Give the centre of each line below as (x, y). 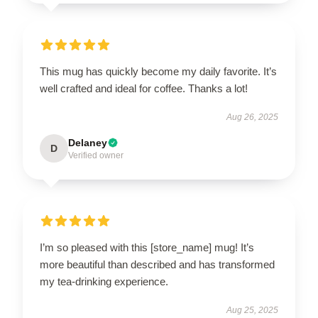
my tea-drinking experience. (104, 281)
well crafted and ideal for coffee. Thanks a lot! (144, 88)
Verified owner (96, 155)
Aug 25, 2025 (252, 310)
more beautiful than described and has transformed (157, 264)
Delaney (88, 143)
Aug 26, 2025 (252, 117)
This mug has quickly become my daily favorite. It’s (158, 71)
